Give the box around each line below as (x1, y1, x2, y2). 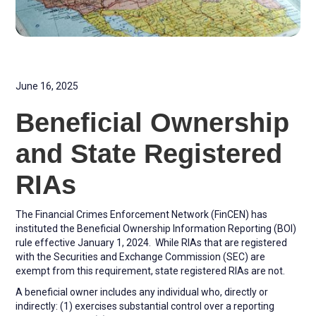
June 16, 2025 (16, 80, 79, 92)
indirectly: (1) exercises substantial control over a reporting (16, 300, 275, 312)
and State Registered (16, 138, 283, 169)
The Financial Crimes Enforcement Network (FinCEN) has (16, 208, 268, 220)
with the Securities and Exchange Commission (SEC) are (16, 250, 266, 262)
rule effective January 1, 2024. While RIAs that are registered (16, 236, 288, 248)
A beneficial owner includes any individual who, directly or (16, 286, 269, 298)
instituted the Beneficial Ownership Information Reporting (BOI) (16, 222, 297, 234)
